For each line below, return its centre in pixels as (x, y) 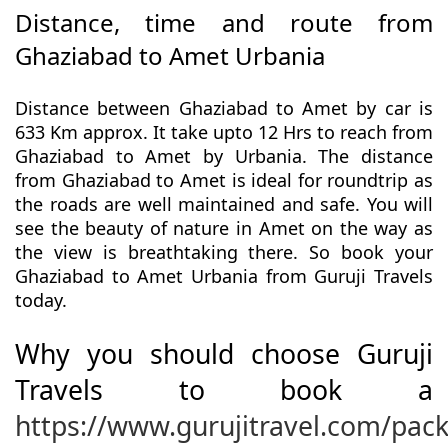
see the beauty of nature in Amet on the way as (224, 228)
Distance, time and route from (224, 23)
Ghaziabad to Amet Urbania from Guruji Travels (224, 276)
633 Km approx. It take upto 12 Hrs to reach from (224, 132)
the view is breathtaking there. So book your (224, 252)
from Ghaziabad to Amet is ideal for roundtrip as (224, 180)
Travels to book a (224, 390)
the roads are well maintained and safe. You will (224, 204)
